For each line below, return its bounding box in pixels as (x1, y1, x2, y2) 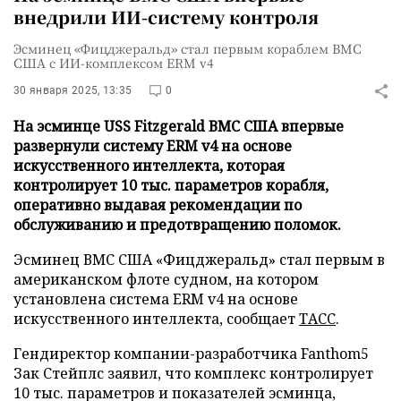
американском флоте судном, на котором (13, 269, 319, 289)
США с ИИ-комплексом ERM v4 (13, 54, 214, 72)
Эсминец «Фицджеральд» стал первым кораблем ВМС (13, 39, 362, 57)
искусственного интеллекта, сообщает (13, 309, 299, 328)
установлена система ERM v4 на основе (13, 289, 298, 309)
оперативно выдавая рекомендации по (13, 195, 302, 215)
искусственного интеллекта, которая (13, 156, 285, 175)
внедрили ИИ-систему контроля (13, 4, 319, 29)
